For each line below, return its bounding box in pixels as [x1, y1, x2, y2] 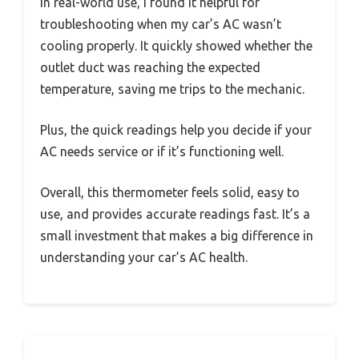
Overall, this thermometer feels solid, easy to [40, 185, 300, 200]
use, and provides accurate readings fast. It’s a [40, 207, 310, 222]
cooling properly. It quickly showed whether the [40, 38, 313, 54]
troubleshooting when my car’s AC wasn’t [40, 17, 281, 32]
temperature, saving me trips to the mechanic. [40, 82, 305, 97]
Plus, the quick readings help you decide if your [40, 123, 312, 138]
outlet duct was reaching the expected [40, 60, 260, 75]
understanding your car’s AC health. [40, 250, 248, 265]
